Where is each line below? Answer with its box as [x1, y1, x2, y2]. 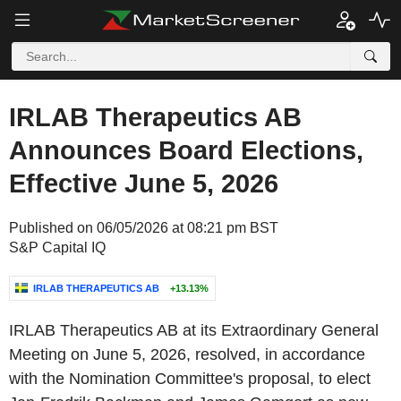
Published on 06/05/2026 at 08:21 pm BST [9, 220, 278, 235]
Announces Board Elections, [9, 136, 363, 165]
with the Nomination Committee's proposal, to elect [9, 370, 371, 388]
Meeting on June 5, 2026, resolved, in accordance [9, 346, 365, 363]
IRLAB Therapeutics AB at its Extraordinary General [9, 321, 379, 339]
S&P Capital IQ [9, 240, 106, 255]
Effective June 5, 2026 [9, 169, 278, 198]
